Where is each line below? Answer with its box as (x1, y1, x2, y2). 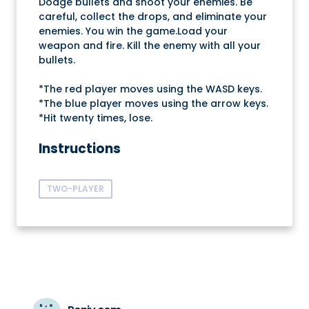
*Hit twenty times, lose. (39, 110, 152, 125)
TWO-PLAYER (47, 182, 104, 195)
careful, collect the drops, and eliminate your (39, 9, 267, 23)
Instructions (39, 139, 121, 158)
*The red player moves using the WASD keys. (39, 81, 262, 96)
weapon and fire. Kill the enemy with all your (39, 38, 261, 52)
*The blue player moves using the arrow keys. (39, 96, 268, 110)
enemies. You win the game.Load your (39, 23, 228, 38)
